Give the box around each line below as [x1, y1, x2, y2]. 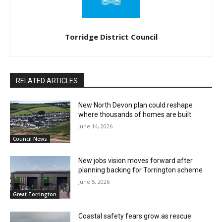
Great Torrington [13, 190, 56, 198]
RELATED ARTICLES [16, 77, 78, 85]
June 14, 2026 [78, 122, 113, 130]
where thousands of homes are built [78, 111, 192, 119]
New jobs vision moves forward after [78, 156, 193, 165]
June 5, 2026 [78, 177, 110, 185]
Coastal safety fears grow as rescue [78, 212, 192, 220]
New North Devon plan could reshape [78, 101, 193, 110]
